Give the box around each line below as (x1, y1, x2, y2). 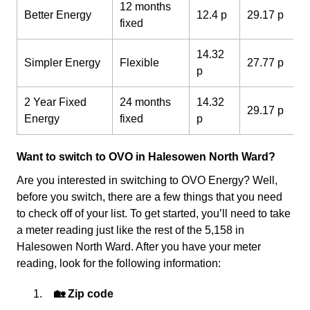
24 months (120, 96, 171, 109)
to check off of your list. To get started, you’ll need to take (17, 208, 291, 220)
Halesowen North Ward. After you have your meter (17, 241, 261, 253)
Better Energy (24, 9, 91, 21)
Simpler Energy (24, 57, 100, 69)
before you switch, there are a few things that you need (17, 191, 282, 203)
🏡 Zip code (54, 288, 113, 300)
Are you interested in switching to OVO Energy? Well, (17, 174, 277, 187)
